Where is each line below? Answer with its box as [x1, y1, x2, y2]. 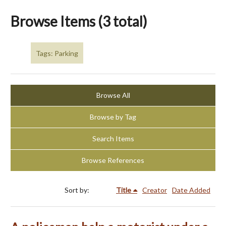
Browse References [82, 156, 144, 165]
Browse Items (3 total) [11, 13, 147, 30]
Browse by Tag [90, 112, 136, 122]
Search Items [92, 134, 134, 143]
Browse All [96, 91, 130, 100]
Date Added [172, 186, 210, 195]
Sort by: [65, 186, 91, 195]
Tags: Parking [36, 48, 78, 58]
